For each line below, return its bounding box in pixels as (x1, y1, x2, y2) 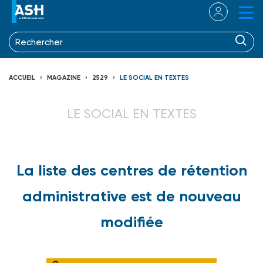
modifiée (100, 212, 163, 231)
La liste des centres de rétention (16, 160, 247, 180)
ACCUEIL (9, 73, 35, 82)
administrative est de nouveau (22, 186, 241, 205)
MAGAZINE (47, 73, 80, 82)
